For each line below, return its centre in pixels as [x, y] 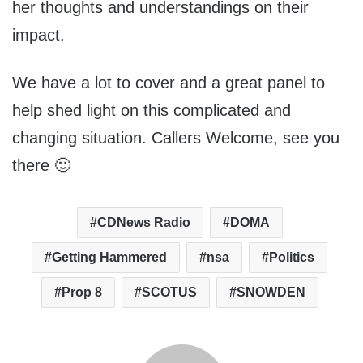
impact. [38, 35]
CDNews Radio [143, 223]
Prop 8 [81, 293]
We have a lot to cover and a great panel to [169, 83]
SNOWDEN [271, 293]
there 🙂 [41, 166]
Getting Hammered [109, 258]
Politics [292, 258]
